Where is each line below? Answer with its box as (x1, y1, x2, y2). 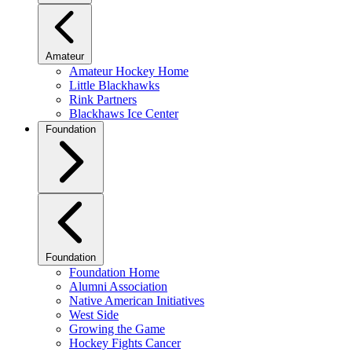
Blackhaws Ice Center (69, 107, 178, 120)
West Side (69, 308, 119, 321)
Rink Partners (69, 93, 137, 106)
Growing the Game (69, 322, 165, 335)
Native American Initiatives (69, 294, 204, 307)
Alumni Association (69, 280, 167, 293)
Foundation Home (69, 266, 159, 279)
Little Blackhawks (69, 79, 159, 92)
